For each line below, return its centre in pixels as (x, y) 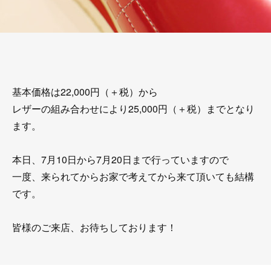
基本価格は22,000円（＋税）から (85, 92)
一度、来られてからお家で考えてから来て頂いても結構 (133, 176)
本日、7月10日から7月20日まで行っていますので (120, 159)
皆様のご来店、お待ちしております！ (94, 227)
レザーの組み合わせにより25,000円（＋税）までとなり (133, 109)
